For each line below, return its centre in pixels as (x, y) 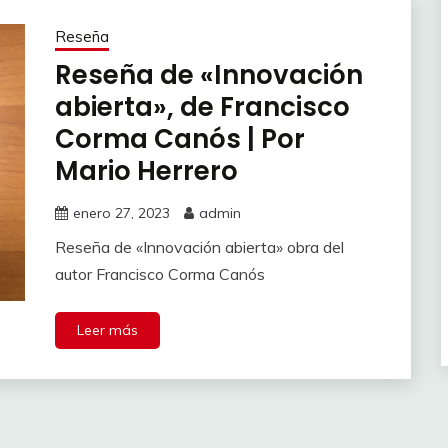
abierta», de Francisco (202, 107)
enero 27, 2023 (121, 213)
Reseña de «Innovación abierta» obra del (199, 247)
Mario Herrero (146, 171)
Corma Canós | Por (179, 139)
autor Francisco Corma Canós (159, 274)
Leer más (107, 330)
